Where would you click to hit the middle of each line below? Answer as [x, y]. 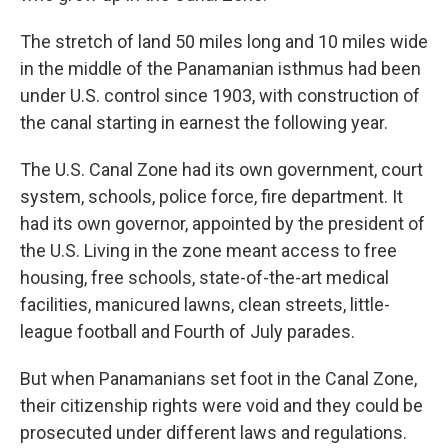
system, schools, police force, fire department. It [211, 197]
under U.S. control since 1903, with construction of [220, 96]
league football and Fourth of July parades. [187, 332]
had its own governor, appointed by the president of [222, 224]
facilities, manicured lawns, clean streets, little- [205, 305]
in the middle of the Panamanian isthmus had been [220, 69]
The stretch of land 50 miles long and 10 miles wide [224, 42]
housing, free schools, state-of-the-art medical [204, 278]
